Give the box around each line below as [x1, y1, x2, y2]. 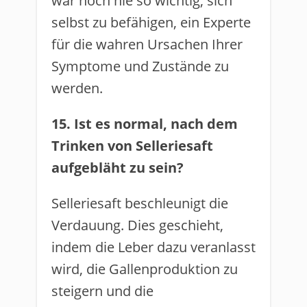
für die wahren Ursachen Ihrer [51, 35, 243, 53]
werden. [51, 79, 103, 97]
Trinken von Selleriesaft [51, 136, 213, 155]
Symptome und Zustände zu [51, 57, 229, 75]
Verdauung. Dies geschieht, [51, 216, 223, 234]
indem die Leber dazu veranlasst [51, 238, 256, 256]
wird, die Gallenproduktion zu [51, 260, 238, 278]
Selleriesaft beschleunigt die [51, 194, 228, 212]
